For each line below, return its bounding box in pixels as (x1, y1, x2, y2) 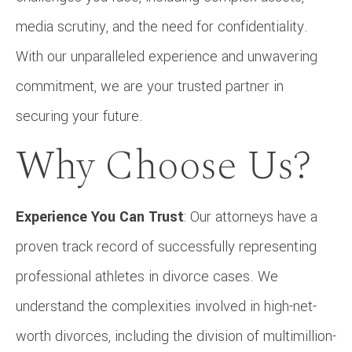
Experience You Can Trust (16, 206, 184, 227)
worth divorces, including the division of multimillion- (16, 325, 336, 346)
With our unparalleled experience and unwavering (16, 46, 317, 67)
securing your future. (16, 105, 143, 126)
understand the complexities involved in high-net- (16, 295, 317, 317)
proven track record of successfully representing (16, 236, 317, 257)
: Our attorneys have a (184, 206, 317, 227)
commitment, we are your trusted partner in (16, 75, 284, 97)
